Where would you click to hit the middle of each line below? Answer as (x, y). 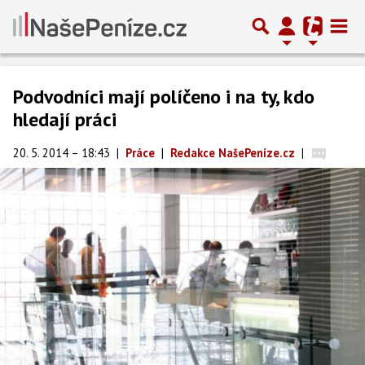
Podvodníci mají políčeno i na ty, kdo (164, 97)
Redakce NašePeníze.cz (233, 153)
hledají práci (65, 119)
